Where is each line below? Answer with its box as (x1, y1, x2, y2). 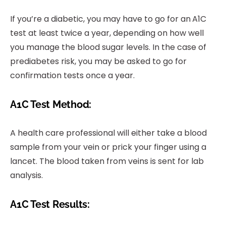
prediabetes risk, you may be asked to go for (10, 55, 187, 68)
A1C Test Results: (10, 198, 90, 211)
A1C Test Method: (10, 98, 91, 111)
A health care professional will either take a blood (10, 127, 207, 139)
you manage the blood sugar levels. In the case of (10, 41, 206, 53)
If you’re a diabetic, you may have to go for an (10, 13, 191, 25)
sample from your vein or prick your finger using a (10, 141, 206, 153)
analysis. (10, 169, 43, 182)
